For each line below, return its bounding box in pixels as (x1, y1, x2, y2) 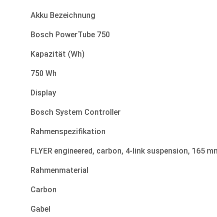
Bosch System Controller (31, 108, 121, 117)
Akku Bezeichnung (31, 11, 95, 20)
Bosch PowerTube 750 (31, 30, 110, 40)
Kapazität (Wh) (31, 49, 85, 59)
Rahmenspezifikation (31, 127, 106, 137)
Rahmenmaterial (31, 166, 89, 175)
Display (31, 88, 56, 98)
